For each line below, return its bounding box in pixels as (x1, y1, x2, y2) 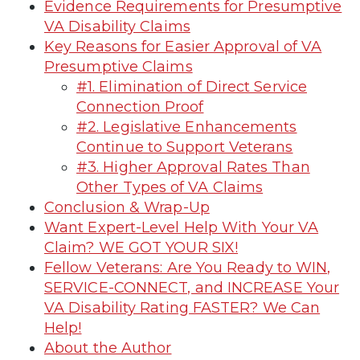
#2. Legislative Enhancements (76, 117, 297, 136)
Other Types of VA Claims (76, 178, 264, 196)
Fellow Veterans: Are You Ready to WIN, (44, 258, 331, 276)
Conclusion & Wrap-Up (44, 198, 210, 216)
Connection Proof (76, 97, 204, 116)
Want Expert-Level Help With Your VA (44, 218, 319, 236)
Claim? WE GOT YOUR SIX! (44, 238, 239, 256)
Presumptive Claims (44, 57, 193, 76)
